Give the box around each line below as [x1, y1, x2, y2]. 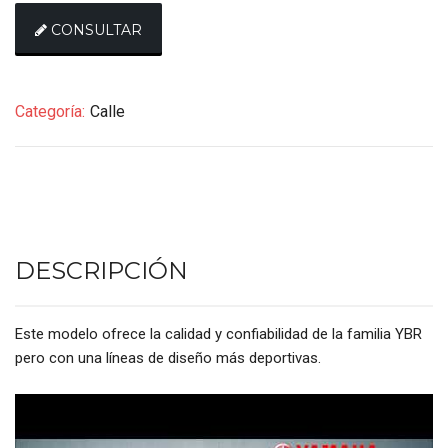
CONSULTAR [51, 20, 142, 39]
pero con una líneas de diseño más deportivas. [15, 349, 321, 368]
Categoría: [15, 102, 85, 122]
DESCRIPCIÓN [15, 256, 188, 286]
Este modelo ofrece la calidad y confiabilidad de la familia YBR [15, 325, 422, 344]
